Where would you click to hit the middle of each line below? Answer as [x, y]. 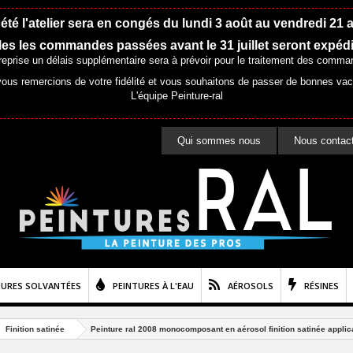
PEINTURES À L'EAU [153, 286]
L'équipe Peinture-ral [176, 96]
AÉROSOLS [251, 286]
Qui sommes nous [219, 141]
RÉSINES [321, 286]
